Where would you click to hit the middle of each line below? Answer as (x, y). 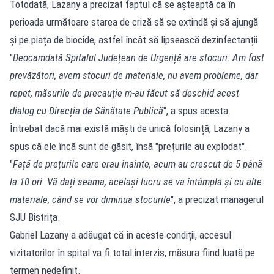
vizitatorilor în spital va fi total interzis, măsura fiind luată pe (132, 252)
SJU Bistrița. (35, 217)
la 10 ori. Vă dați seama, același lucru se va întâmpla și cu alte (136, 181)
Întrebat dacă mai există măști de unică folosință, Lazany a (130, 128)
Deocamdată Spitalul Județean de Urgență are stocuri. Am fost (139, 57)
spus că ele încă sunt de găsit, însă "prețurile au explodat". (129, 146)
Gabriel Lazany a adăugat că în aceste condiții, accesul (120, 235)
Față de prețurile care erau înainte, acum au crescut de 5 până (138, 164)
